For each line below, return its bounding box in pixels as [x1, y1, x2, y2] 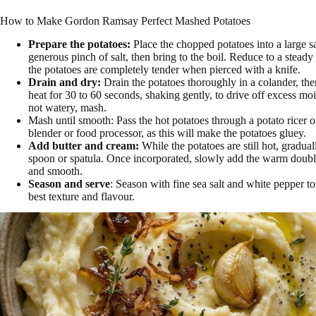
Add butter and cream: [28, 140, 139, 152]
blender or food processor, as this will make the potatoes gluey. [28, 127, 306, 140]
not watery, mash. [28, 102, 107, 114]
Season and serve [28, 178, 110, 190]
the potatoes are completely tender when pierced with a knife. [28, 63, 300, 76]
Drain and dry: [28, 76, 101, 89]
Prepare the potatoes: [28, 38, 133, 51]
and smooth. [28, 165, 83, 178]
